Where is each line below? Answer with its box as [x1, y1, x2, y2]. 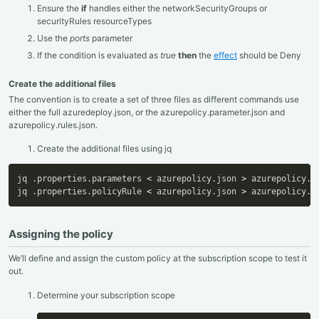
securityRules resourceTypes [37, 15, 152, 26]
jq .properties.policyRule [17, 187, 147, 197]
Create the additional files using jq [37, 143, 172, 155]
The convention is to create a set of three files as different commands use [9, 93, 299, 105]
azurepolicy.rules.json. [9, 119, 98, 130]
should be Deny [237, 49, 301, 61]
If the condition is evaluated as [37, 49, 160, 61]
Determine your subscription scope [37, 289, 175, 300]
